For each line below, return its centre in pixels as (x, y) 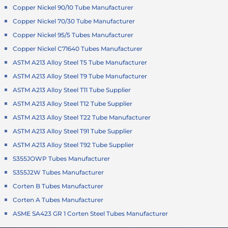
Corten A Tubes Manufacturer (58, 200)
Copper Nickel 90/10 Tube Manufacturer (73, 8)
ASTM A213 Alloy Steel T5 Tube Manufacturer (80, 63)
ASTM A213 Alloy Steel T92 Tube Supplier (74, 145)
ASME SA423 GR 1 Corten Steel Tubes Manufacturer (91, 214)
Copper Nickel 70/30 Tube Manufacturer (74, 21)
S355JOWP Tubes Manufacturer (62, 159)
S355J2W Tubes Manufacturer (59, 173)
